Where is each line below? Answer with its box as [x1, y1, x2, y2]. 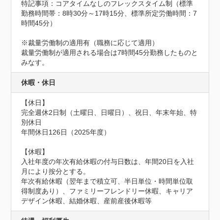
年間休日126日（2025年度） [21, 128, 111, 136]
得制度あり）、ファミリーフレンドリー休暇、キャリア [21, 187, 193, 195]
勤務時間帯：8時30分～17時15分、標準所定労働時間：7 [21, 9, 197, 17]
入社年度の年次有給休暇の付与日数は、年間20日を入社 [21, 158, 194, 165]
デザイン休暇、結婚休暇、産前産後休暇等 [21, 197, 152, 205]
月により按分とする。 [21, 167, 90, 175]
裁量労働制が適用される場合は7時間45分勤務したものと [21, 49, 198, 56]
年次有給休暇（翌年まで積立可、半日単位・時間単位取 [21, 177, 193, 185]
